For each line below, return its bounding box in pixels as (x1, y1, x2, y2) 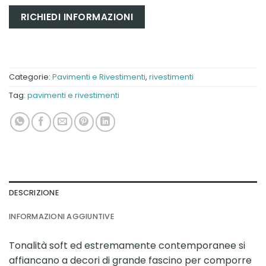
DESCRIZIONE (9, 188, 59, 198)
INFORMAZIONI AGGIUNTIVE (9, 211, 114, 222)
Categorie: (9, 72, 52, 83)
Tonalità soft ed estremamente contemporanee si (9, 239, 245, 253)
